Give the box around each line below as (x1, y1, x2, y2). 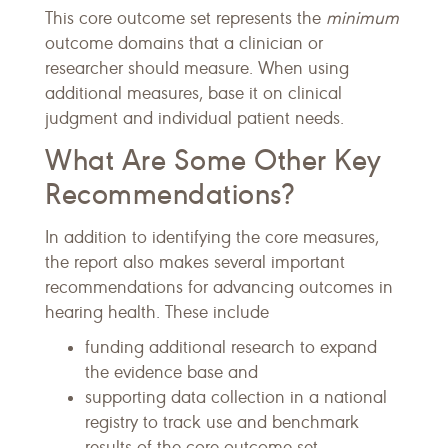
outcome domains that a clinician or (45, 33, 323, 55)
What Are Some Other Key (45, 143, 382, 179)
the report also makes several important (45, 252, 345, 274)
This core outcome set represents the (45, 8, 326, 30)
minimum (326, 8, 399, 30)
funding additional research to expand (85, 337, 377, 359)
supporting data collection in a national (85, 387, 387, 409)
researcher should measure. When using (45, 58, 349, 80)
